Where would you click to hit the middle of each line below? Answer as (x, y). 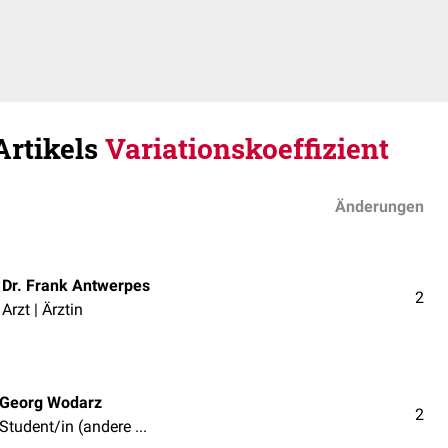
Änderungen (379, 206)
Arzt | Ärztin (42, 309)
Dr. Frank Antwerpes (76, 285)
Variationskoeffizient (247, 148)
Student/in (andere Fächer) (141, 426)
